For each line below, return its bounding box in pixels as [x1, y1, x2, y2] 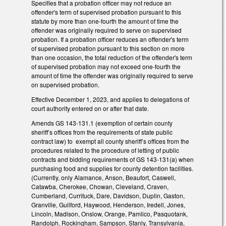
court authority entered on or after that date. [31, 104, 149, 113]
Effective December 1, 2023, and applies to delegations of [31, 95, 189, 104]
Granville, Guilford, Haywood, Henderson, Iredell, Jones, [31, 200, 185, 209]
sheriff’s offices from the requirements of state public [31, 127, 173, 136]
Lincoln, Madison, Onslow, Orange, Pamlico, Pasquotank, [31, 209, 188, 218]
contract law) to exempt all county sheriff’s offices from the [31, 136, 189, 145]
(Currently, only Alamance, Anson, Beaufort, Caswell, [31, 173, 176, 182]
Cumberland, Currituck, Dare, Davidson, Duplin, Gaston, [31, 191, 185, 200]
